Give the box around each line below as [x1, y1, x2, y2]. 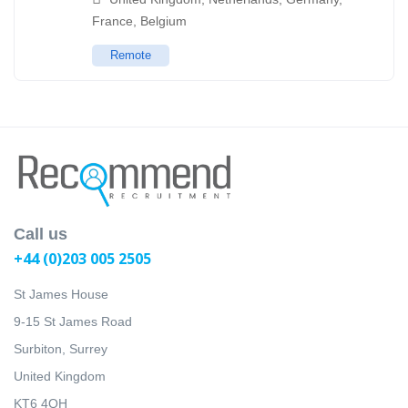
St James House [14, 287, 108, 302]
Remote [110, 48, 151, 63]
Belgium [140, 14, 187, 29]
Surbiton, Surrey [14, 342, 107, 357]
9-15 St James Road [14, 314, 132, 330]
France [92, 14, 133, 29]
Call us [14, 225, 67, 244]
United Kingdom [14, 369, 106, 384]
